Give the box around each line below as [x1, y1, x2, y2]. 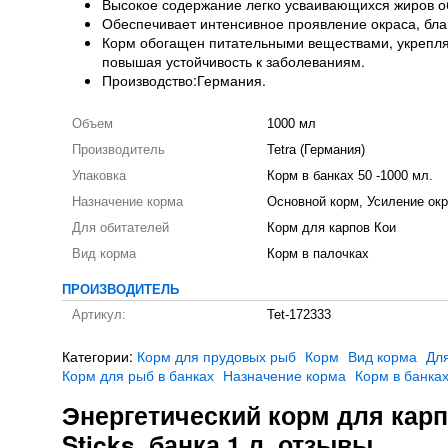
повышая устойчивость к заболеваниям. [102, 51, 365, 71]
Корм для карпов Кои [267, 221, 396, 235]
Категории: [62, 346, 137, 366]
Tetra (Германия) [267, 143, 365, 157]
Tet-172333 [267, 308, 331, 322]
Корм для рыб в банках [62, 365, 214, 385]
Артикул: [72, 308, 126, 322]
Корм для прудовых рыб [137, 346, 296, 366]
